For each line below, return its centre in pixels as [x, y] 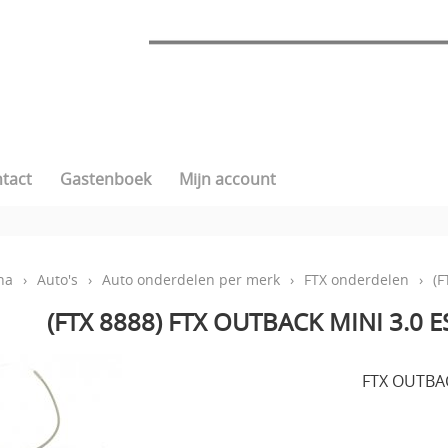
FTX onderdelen [356, 280]
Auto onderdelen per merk [191, 280]
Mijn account [227, 179]
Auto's [57, 280]
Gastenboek [105, 179]
